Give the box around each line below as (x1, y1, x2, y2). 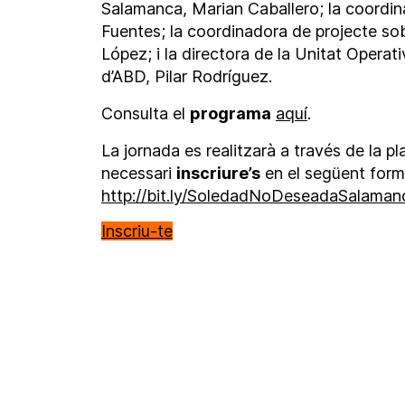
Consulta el (100, 104, 190, 124)
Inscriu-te (100, 221, 173, 241)
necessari (100, 164, 176, 184)
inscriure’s (175, 164, 260, 184)
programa (189, 104, 271, 124)
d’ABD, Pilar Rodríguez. (100, 67, 272, 87)
